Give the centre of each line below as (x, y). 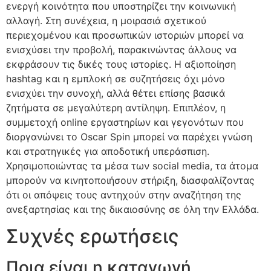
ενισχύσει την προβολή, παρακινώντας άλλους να (121, 49)
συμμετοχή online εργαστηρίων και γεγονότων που (125, 122)
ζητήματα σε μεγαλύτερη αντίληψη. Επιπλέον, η (116, 107)
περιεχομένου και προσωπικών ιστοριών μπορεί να (125, 35)
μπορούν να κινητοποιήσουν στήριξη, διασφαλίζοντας (130, 180)
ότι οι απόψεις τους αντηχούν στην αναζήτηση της (124, 194)
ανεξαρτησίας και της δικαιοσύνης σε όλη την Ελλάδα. (132, 209)
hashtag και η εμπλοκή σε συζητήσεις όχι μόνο (116, 78)
